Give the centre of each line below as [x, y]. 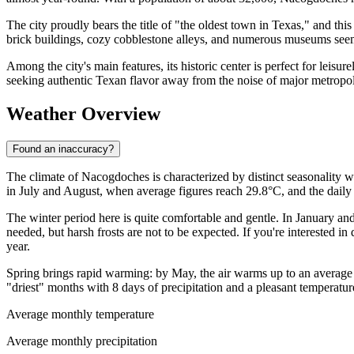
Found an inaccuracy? [63, 149]
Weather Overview [83, 114]
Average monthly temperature [80, 314]
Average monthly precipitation [82, 341]
